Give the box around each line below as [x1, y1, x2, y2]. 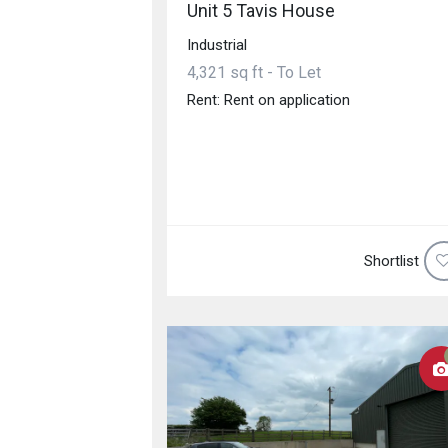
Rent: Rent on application [187, 90, 350, 109]
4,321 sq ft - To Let [187, 62, 321, 82]
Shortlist [363, 251, 419, 270]
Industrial [187, 35, 247, 54]
